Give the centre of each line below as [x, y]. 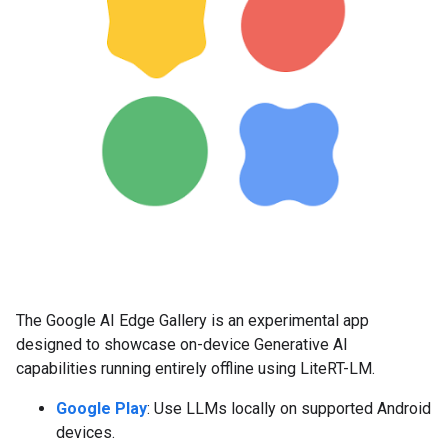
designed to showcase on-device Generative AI [182, 344]
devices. [85, 432]
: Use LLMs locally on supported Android [289, 408]
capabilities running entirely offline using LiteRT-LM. [195, 368]
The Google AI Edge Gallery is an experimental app [192, 320]
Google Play [101, 408]
